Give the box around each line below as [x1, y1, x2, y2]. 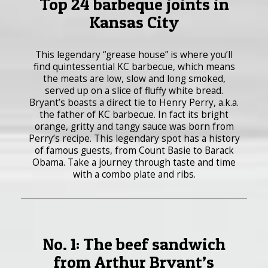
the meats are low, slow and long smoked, [42, 72, 226, 85]
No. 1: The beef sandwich [42, 233, 226, 254]
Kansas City [89, 11, 179, 32]
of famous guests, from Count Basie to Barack [34, 144, 234, 157]
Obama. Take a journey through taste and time [32, 156, 236, 169]
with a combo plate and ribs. [72, 167, 196, 181]
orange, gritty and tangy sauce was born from [34, 120, 234, 133]
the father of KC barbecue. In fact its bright [39, 108, 229, 121]
